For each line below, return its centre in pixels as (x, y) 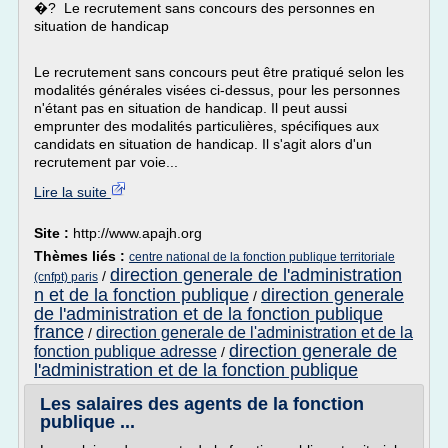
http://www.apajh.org (137, 233)
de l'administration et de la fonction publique (208, 314)
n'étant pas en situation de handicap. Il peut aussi (190, 108)
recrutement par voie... (106, 162)
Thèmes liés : (81, 256)
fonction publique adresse (125, 351)
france (59, 332)
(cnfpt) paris (66, 277)
